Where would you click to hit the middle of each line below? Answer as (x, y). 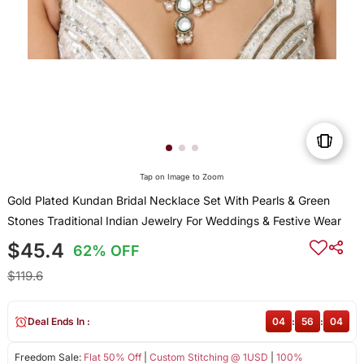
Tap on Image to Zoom (182, 177)
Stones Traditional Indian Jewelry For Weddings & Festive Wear (174, 221)
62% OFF (107, 251)
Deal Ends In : (58, 322)
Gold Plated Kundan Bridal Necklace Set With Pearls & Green (168, 201)
